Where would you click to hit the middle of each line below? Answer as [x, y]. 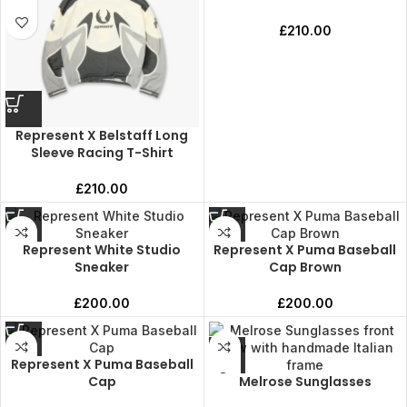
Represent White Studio [102, 250]
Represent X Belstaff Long [102, 135]
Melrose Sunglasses [305, 382]
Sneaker [102, 267]
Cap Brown [305, 267]
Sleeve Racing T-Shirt [102, 153]
